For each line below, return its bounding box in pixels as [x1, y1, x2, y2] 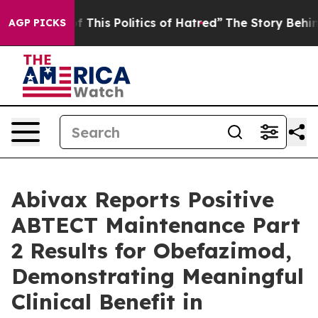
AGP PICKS [9, 16, 66, 29]
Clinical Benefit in [11, 288, 203, 315]
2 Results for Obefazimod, [11, 237, 292, 264]
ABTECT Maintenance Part [11, 212, 300, 238]
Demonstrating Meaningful [11, 263, 304, 290]
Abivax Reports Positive [11, 186, 274, 213]
